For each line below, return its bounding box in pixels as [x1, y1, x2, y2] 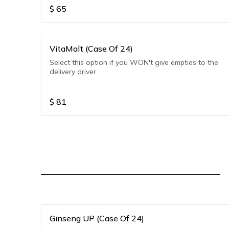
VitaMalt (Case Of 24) [50, 43, 133, 54]
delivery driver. [50, 67, 98, 76]
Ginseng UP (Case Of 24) [50, 213, 144, 223]
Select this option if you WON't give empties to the [50, 58, 218, 67]
